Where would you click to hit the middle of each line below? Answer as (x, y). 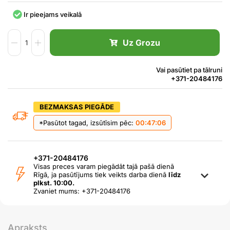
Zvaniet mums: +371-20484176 (82, 191)
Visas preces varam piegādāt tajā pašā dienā (104, 167)
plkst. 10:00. (54, 183)
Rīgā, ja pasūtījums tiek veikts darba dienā (101, 175)
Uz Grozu (141, 43)
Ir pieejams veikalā (53, 14)
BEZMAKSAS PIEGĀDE (77, 107)
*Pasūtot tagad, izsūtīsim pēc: (87, 123)
